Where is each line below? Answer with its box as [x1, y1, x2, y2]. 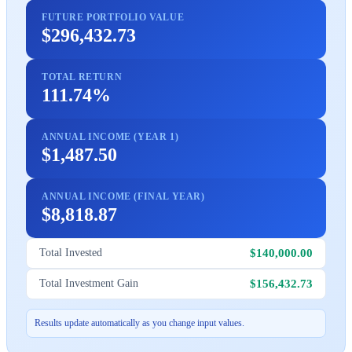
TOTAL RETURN [42, 71, 123, 82]
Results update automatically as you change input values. [35, 317, 244, 328]
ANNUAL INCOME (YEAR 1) [42, 130, 179, 142]
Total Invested [39, 247, 102, 259]
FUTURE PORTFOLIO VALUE [42, 11, 185, 23]
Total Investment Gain [39, 277, 138, 290]
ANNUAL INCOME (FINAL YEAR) [42, 190, 205, 202]
